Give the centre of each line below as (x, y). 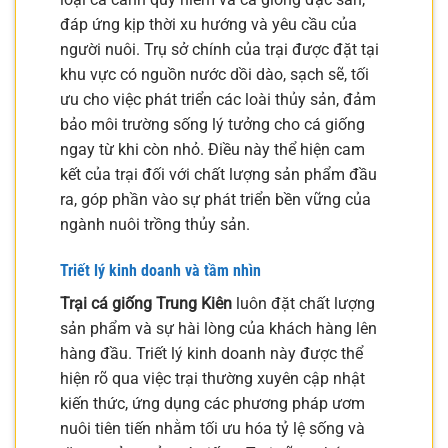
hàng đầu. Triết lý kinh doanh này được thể (211, 353)
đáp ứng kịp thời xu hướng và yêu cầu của (208, 25)
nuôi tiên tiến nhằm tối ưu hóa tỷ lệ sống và (212, 428)
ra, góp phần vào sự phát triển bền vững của (215, 200)
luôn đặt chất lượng (303, 303)
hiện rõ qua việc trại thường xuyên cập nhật (212, 378)
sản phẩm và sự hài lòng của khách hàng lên (218, 328)
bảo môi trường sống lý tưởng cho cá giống (212, 125)
